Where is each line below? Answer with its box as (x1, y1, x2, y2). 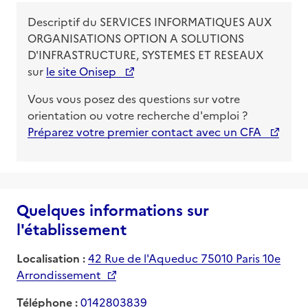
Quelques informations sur (16, 198, 209, 220)
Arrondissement (16, 266, 101, 282)
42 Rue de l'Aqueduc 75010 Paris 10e (88, 250, 280, 265)
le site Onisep (46, 63, 119, 78)
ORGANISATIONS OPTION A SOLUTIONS (27, 30, 244, 45)
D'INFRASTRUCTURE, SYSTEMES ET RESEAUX (27, 46, 263, 62)
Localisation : (16, 250, 85, 265)
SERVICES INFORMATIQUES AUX (100, 13, 272, 29)
